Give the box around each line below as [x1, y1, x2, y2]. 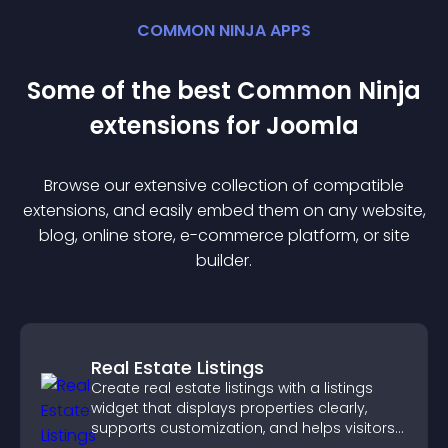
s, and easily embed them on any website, [97, 199, 426, 222]
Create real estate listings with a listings [91, 378, 373, 398]
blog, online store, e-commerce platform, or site [38, 224, 410, 247]
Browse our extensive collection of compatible [44, 174, 404, 197]
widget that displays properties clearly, [91, 398, 367, 418]
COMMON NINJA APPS [137, 19, 311, 42]
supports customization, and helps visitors [91, 418, 395, 438]
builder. [196, 249, 252, 272]
